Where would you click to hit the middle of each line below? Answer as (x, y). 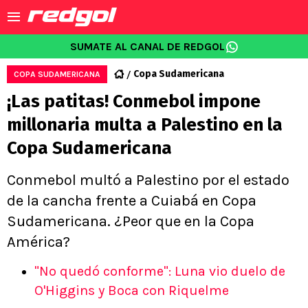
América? (38, 242)
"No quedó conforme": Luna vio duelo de (160, 271)
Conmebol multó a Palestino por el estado (148, 180)
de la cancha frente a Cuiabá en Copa (132, 201)
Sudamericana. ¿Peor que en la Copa (131, 221)
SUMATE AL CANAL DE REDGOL (147, 46)
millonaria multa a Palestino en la (145, 125)
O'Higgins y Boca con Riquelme (132, 290)
